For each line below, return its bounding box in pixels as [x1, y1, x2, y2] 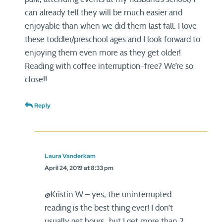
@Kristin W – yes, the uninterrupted [45, 190, 171, 199]
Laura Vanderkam [45, 152, 96, 160]
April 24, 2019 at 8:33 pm [45, 164, 113, 172]
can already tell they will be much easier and [25, 8, 182, 17]
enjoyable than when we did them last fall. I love [25, 22, 197, 30]
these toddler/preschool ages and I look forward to [25, 35, 200, 44]
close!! [25, 75, 47, 84]
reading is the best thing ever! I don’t [45, 204, 173, 212]
